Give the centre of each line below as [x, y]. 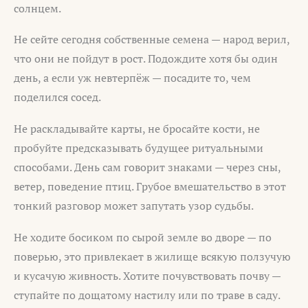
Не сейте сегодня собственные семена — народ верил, [152, 40]
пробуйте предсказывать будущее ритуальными [139, 148]
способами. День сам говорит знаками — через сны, [147, 167]
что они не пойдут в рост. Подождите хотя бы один [146, 59]
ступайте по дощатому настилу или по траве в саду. [147, 295]
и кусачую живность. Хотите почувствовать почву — [147, 275]
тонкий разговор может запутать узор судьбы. [134, 206]
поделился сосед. [57, 97]
